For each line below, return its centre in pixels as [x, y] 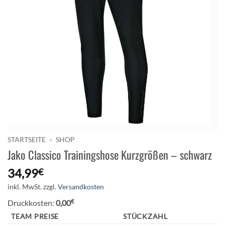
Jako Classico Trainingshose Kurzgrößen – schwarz [110, 154]
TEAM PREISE [35, 216]
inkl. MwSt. [25, 186]
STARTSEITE [27, 140]
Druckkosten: [32, 202]
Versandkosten [81, 186]
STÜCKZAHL [145, 216]
